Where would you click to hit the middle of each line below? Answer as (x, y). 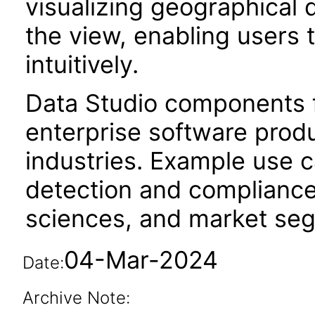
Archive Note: (76, 298)
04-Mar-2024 (141, 260)
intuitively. (82, 64)
